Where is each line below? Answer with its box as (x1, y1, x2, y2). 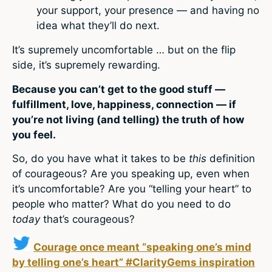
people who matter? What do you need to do (12, 198, 231, 211)
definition (209, 152, 255, 165)
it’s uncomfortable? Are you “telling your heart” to (12, 183, 251, 195)
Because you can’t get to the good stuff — (12, 83, 225, 95)
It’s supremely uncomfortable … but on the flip (12, 44, 236, 56)
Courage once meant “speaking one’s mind (33, 241, 251, 254)
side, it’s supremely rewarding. (12, 59, 160, 72)
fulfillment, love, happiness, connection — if (12, 98, 236, 110)
